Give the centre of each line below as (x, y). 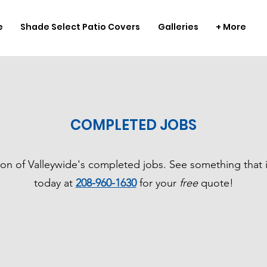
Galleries (178, 27)
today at (55, 183)
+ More (231, 27)
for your (158, 183)
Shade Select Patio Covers (80, 27)
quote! (217, 183)
